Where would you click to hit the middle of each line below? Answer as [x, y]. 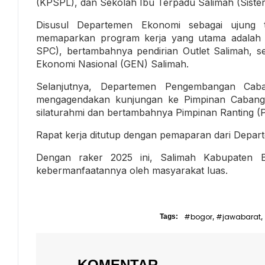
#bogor [198, 216]
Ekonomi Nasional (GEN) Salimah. [112, 64]
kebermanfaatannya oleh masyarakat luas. [132, 170]
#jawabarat [238, 216]
